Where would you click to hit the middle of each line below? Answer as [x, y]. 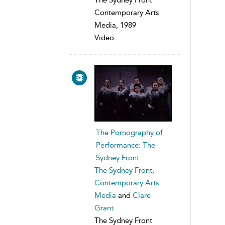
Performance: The [126, 145]
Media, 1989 [115, 25]
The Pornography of [129, 132]
